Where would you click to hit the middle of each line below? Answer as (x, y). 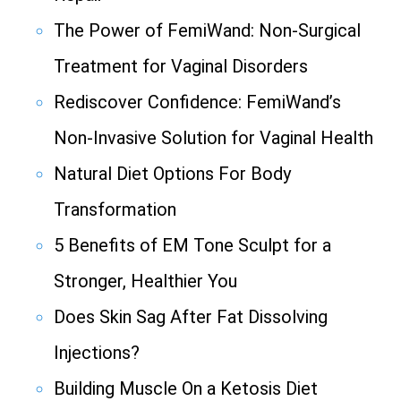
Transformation (115, 210)
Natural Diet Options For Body (172, 174)
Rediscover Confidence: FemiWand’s (197, 102)
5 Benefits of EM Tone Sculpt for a (192, 246)
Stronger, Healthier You (145, 282)
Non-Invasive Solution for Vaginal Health (213, 138)
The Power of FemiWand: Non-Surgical (207, 31)
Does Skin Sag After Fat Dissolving (191, 317)
